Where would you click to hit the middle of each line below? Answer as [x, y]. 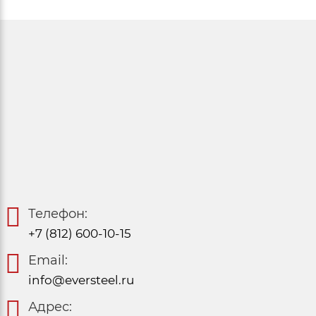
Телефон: [58, 213]
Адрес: [50, 306]
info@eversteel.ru [81, 280]
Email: [48, 260]
